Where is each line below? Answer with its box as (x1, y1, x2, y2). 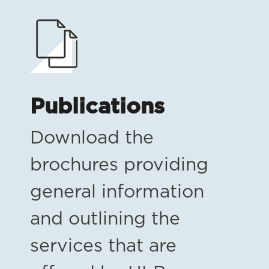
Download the (30, 129, 154, 148)
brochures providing (30, 156, 208, 175)
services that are (30, 237, 177, 256)
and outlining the (30, 210, 180, 229)
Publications (30, 96, 165, 118)
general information (30, 183, 204, 202)
